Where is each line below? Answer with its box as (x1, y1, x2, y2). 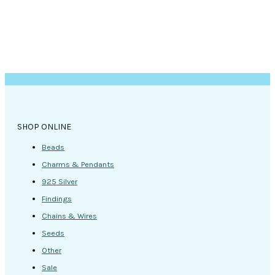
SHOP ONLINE (17, 121, 71, 132)
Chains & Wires (42, 211, 97, 220)
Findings (42, 193, 72, 203)
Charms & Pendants (42, 159, 114, 169)
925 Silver (42, 176, 77, 186)
